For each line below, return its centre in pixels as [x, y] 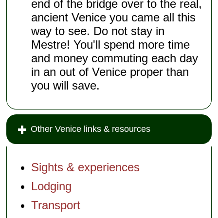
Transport [56, 205]
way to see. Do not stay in [98, 31]
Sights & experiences [86, 167]
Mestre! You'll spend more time [111, 45]
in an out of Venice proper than [110, 72]
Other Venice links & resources [91, 129]
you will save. [66, 86]
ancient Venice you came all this [114, 18]
